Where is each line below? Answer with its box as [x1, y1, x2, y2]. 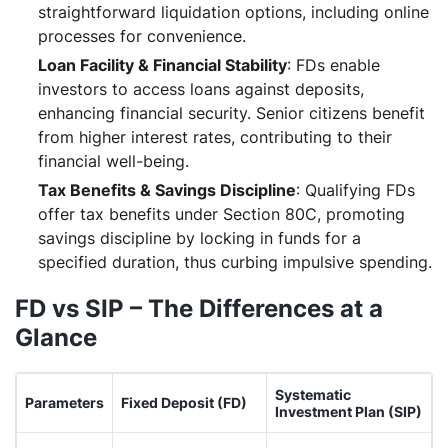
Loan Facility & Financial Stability [38, 54, 287, 75]
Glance [15, 322, 103, 352]
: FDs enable [287, 54, 380, 75]
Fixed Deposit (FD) [121, 393, 247, 411]
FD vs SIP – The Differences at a [15, 293, 383, 323]
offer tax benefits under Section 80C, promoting [38, 203, 405, 224]
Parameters [25, 393, 104, 411]
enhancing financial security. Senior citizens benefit [38, 102, 425, 123]
